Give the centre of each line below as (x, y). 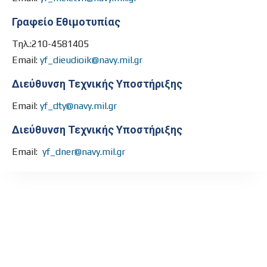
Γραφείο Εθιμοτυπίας (66, 22)
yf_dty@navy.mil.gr (78, 106)
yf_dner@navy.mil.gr (84, 152)
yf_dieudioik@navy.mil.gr (91, 60)
